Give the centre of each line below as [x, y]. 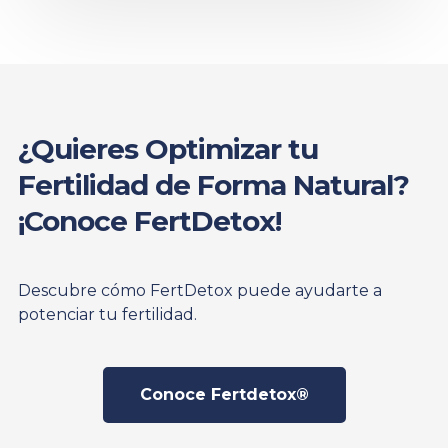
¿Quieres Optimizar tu [167, 149]
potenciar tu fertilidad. [107, 315]
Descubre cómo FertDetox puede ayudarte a [199, 291]
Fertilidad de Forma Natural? [213, 185]
